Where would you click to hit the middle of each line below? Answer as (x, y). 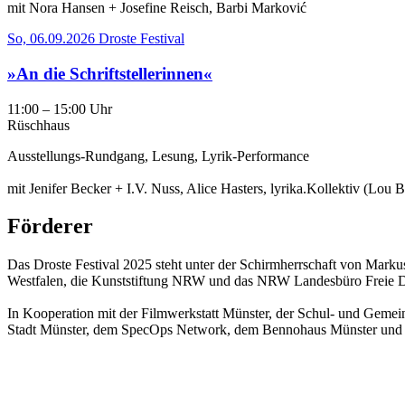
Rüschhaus (38, 125)
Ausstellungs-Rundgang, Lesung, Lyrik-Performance (158, 155)
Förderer (50, 226)
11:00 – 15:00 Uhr (60, 108)
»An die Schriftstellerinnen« (110, 73)
